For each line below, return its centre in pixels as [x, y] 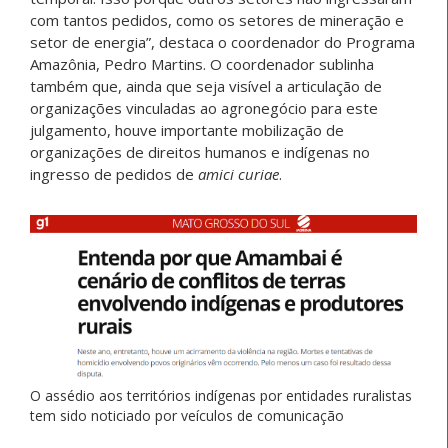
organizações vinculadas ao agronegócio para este [204, 108]
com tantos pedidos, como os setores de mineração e [217, 20]
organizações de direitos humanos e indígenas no [200, 152]
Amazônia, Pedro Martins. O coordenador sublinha [202, 64]
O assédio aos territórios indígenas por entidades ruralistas [221, 396]
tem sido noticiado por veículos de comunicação [187, 416]
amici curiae [238, 174]
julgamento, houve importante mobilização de [187, 130]
